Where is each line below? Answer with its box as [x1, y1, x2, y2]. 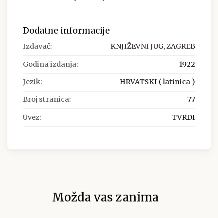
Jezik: [23, 77, 42, 86]
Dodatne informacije [23, 25, 110, 36]
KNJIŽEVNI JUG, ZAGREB [110, 42, 195, 51]
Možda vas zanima [52, 190, 159, 205]
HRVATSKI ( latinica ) [120, 77, 195, 86]
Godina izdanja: [23, 59, 78, 69]
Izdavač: [23, 42, 52, 51]
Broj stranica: [23, 95, 71, 104]
